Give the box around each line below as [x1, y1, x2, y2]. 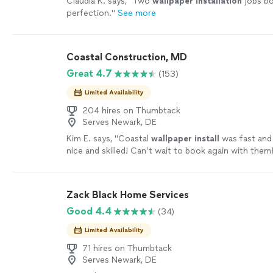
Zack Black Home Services [66, 189, 190, 200]
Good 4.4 [66, 205, 112, 217]
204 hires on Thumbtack [82, 105, 181, 116]
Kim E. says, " [66, 133, 119, 144]
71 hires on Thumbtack [82, 243, 172, 253]
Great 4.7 [66, 68, 113, 79]
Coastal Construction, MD [66, 51, 188, 63]
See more [118, 8, 157, 18]
